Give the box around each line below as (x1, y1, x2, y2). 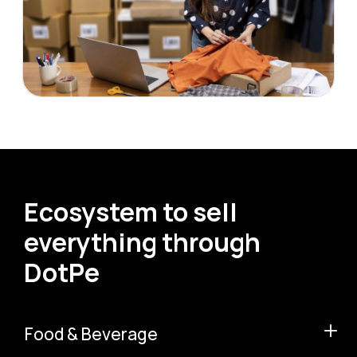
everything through (24, 224, 261, 260)
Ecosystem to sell (24, 194, 237, 229)
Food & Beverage (25, 322, 158, 345)
